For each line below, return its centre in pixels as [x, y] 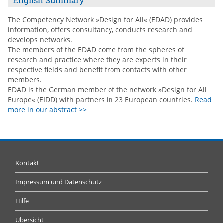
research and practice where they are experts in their [97, 59]
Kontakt [27, 163]
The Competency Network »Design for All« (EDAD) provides [105, 20]
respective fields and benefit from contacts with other [97, 69]
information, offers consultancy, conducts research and [100, 30]
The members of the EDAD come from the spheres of [96, 50]
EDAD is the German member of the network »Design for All [107, 89]
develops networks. [40, 40]
